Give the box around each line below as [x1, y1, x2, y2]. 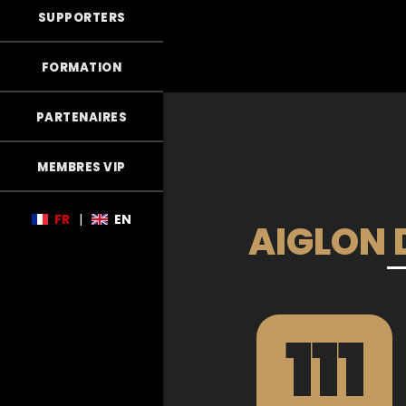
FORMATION [41, 59, 122, 76]
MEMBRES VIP [37, 159, 126, 176]
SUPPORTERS [37, 9, 126, 26]
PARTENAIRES [35, 109, 128, 126]
